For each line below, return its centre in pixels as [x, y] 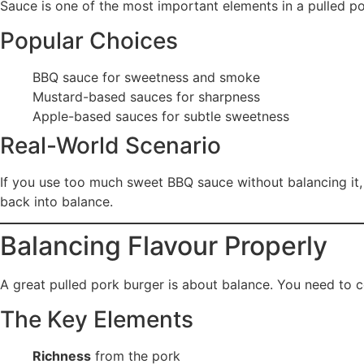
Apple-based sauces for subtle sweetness [161, 116]
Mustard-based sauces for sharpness [146, 96]
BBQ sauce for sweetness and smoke [146, 77]
